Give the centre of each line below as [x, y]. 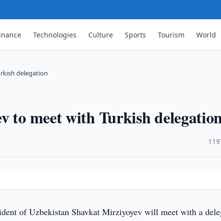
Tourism [171, 35]
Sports [136, 35]
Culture [101, 35]
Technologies [55, 35]
